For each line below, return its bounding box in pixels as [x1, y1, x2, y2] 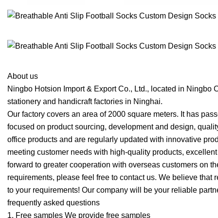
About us [7, 72, 38, 81]
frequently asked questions [7, 199, 100, 207]
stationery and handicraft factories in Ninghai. [7, 97, 163, 106]
